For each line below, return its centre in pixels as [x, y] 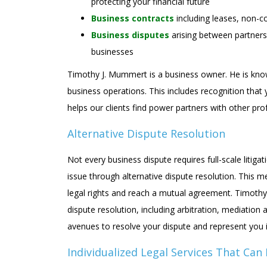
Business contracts [133, 18]
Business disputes [130, 35]
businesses [112, 52]
